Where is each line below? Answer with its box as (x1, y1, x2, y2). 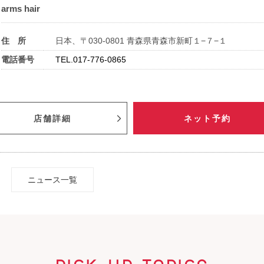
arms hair (1, 4, 40, 14)
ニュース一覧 (28, 175, 77, 185)
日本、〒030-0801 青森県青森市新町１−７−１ (55, 36, 227, 46)
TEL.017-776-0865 (55, 55, 126, 65)
